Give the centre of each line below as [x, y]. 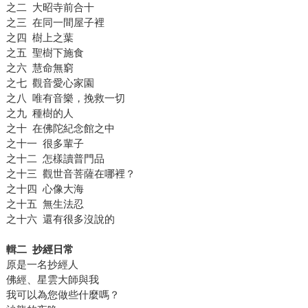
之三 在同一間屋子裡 [55, 22]
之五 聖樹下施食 [45, 52]
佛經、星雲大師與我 [52, 279]
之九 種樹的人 [46, 113]
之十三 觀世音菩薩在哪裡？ [70, 173]
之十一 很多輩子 [45, 143]
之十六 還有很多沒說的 [60, 219]
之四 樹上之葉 [40, 37]
